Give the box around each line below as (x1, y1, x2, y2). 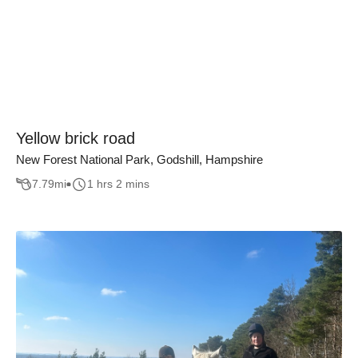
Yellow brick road (16, 129, 135, 147)
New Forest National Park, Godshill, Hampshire (16, 153, 263, 166)
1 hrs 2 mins (87, 177, 149, 191)
